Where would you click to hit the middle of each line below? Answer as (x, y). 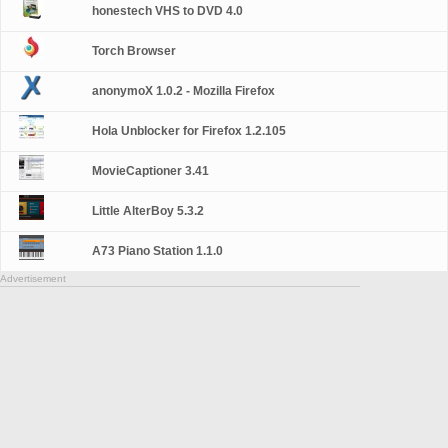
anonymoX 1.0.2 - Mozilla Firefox (184, 91)
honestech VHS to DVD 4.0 (168, 11)
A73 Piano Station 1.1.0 (158, 251)
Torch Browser (134, 51)
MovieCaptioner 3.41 (151, 171)
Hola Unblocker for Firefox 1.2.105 (189, 131)
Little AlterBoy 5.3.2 (148, 211)
